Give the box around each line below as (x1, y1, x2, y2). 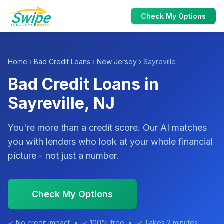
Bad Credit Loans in (8, 74, 159, 94)
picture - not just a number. (8, 150, 119, 161)
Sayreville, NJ (8, 93, 115, 113)
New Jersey (97, 57, 137, 66)
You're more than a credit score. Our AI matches (8, 122, 207, 133)
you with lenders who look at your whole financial (8, 136, 213, 147)
